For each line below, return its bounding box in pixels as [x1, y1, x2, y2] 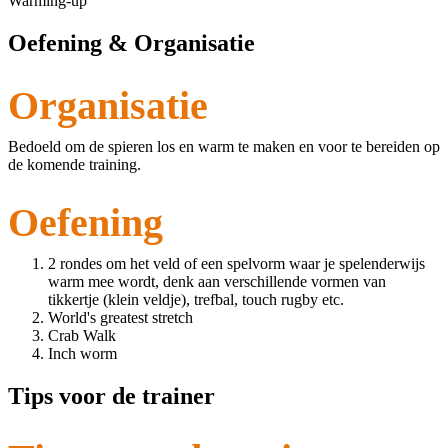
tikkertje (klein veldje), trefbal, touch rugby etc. [48, 291, 344, 309]
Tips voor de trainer [8, 383, 215, 410]
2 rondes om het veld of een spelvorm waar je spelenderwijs [48, 255, 425, 273]
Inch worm [48, 345, 117, 363]
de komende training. [8, 156, 141, 174]
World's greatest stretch [48, 309, 193, 327]
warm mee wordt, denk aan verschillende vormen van [48, 273, 386, 291]
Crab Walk [48, 327, 116, 345]
